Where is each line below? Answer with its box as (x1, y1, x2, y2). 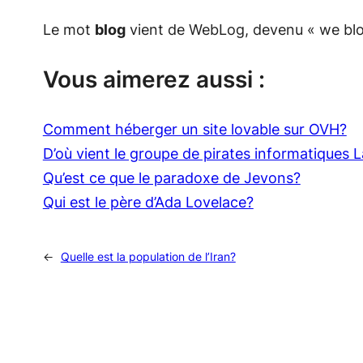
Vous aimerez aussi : (42, 66, 265, 94)
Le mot (42, 21, 95, 39)
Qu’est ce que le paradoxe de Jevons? (42, 169, 301, 187)
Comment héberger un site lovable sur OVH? (42, 121, 347, 139)
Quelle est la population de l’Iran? (60, 250, 236, 264)
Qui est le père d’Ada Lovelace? (42, 194, 254, 211)
